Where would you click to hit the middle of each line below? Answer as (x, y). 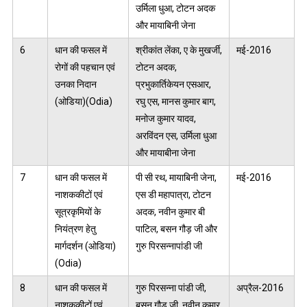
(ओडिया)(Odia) (83, 102)
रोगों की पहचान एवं (85, 67)
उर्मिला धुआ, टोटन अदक (175, 9)
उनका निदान (75, 85)
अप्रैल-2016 (260, 288)
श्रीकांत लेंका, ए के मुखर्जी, (179, 50)
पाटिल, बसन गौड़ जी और (176, 229)
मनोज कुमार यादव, (165, 119)
